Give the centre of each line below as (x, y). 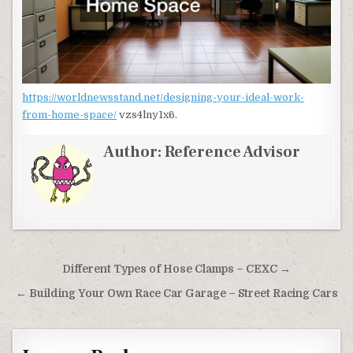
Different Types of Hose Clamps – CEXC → (176, 269)
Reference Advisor (233, 152)
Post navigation (87, 271)
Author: (134, 152)
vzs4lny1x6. (147, 114)
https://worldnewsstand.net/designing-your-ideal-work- (163, 97)
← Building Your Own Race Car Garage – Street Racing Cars (176, 293)
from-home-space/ (70, 114)
